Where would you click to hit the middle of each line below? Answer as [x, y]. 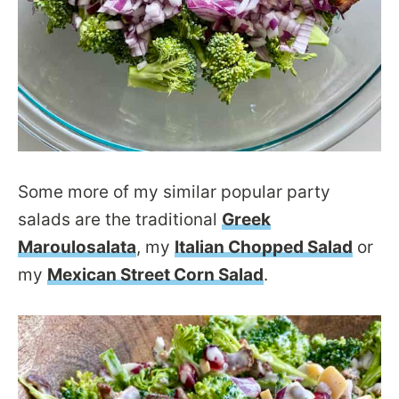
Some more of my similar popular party [174, 191]
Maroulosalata [77, 247]
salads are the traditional [120, 219]
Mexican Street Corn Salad [155, 274]
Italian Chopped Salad [264, 247]
